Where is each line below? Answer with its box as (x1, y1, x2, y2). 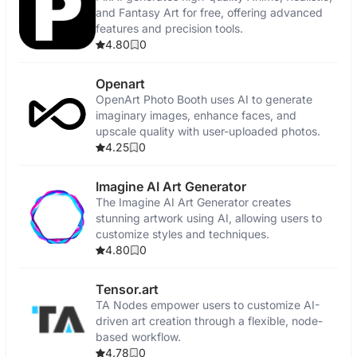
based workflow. (96, 330, 181, 343)
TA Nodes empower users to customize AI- (96, 298, 320, 312)
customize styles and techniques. (96, 227, 269, 241)
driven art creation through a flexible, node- (96, 314, 323, 328)
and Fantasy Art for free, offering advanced (96, 6, 323, 19)
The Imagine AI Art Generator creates (96, 195, 291, 209)
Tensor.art (96, 281, 159, 297)
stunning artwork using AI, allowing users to (96, 211, 322, 225)
